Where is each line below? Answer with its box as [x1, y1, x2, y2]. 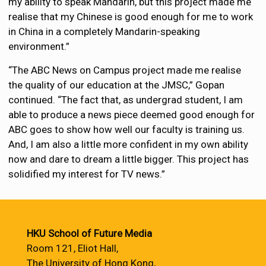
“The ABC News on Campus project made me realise [8, 64, 242, 76]
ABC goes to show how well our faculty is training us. [8, 123, 245, 135]
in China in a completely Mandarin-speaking [8, 26, 201, 37]
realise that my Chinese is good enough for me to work [8, 11, 254, 23]
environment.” [8, 40, 70, 52]
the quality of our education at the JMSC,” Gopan [8, 79, 225, 91]
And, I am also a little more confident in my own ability [8, 138, 249, 150]
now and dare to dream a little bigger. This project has [8, 153, 249, 165]
